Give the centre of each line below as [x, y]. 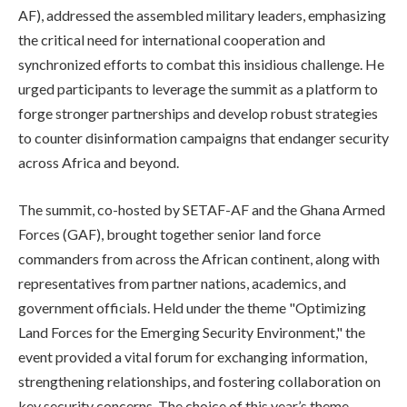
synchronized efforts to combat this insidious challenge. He [201, 65]
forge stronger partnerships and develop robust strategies [198, 114]
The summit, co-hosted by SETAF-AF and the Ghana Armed [202, 209]
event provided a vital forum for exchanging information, [193, 356]
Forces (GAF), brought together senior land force [169, 233]
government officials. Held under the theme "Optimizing [192, 307]
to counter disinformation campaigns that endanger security [203, 138]
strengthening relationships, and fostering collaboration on [199, 381]
